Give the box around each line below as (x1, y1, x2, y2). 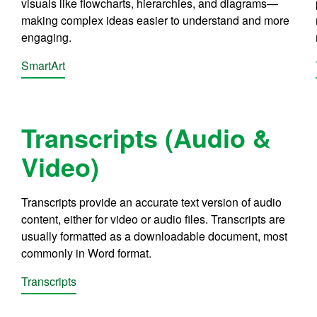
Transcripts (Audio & (21, 118, 272, 156)
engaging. (21, 28, 72, 45)
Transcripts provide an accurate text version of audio (21, 193, 282, 210)
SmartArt (21, 57, 66, 74)
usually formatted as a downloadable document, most (21, 227, 288, 244)
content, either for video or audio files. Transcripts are (21, 210, 286, 227)
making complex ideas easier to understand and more (21, 11, 290, 28)
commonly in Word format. (21, 244, 152, 261)
